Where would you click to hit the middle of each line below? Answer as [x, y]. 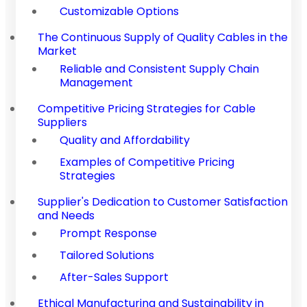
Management [96, 82]
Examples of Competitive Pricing [147, 162]
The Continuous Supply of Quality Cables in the [163, 37]
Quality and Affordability [125, 140]
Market [57, 51]
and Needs [66, 215]
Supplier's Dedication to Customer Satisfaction [163, 201]
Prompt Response [108, 233]
